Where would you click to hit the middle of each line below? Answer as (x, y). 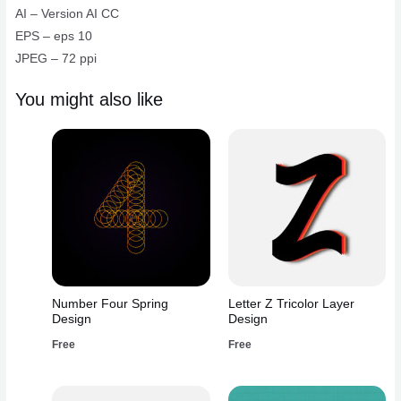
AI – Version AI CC (68, 14)
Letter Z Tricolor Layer (291, 304)
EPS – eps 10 (54, 37)
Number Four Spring (111, 304)
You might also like (90, 100)
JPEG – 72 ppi (56, 59)
